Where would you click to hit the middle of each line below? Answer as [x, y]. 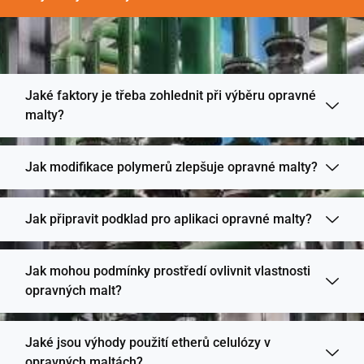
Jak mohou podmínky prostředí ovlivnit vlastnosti [168, 271]
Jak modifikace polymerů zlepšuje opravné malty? [171, 167]
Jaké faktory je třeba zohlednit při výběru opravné [171, 95]
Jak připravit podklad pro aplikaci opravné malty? [169, 219]
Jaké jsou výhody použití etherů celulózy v [148, 342]
